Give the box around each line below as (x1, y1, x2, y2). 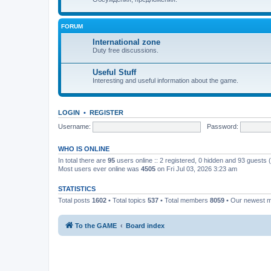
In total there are (58, 157, 108, 164)
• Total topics (106, 197, 148, 204)
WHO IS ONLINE (58, 145, 109, 152)
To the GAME (75, 221, 117, 229)
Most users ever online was (58, 165, 141, 172)
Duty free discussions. (93, 47, 158, 54)
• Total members (158, 197, 210, 204)
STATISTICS (58, 185, 96, 192)
